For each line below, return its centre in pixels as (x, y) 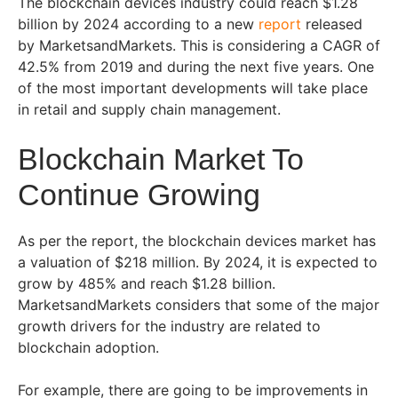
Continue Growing (139, 195)
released (332, 24)
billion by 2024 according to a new (138, 24)
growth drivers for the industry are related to (169, 326)
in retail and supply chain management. (151, 110)
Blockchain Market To (161, 159)
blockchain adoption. (91, 348)
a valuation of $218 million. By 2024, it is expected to (198, 263)
